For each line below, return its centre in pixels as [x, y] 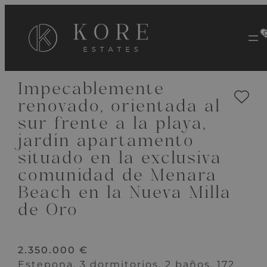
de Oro [48, 211]
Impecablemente [91, 90]
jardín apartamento [106, 142]
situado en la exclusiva [120, 159]
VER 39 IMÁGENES [82, 46]
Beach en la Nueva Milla [125, 194]
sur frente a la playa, [113, 125]
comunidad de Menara [118, 177]
